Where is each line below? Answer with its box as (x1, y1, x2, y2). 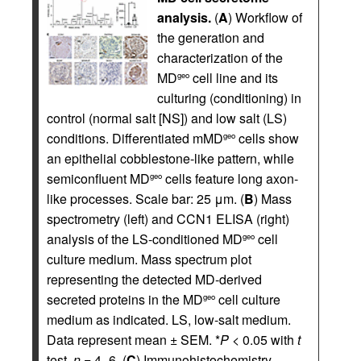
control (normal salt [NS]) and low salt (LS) (47, 108, 287, 127)
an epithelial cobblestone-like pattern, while (47, 148, 294, 168)
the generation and (157, 27, 264, 47)
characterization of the (157, 48, 283, 67)
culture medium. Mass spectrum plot (47, 249, 251, 268)
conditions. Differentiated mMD (47, 128, 223, 147)
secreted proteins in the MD (47, 289, 203, 309)
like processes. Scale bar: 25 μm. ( (47, 189, 244, 208)
